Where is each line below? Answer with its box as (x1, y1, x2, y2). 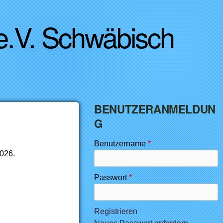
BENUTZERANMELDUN (94, 101, 216, 117)
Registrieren (94, 207, 138, 216)
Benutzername (94, 139, 148, 148)
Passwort (94, 173, 129, 182)
